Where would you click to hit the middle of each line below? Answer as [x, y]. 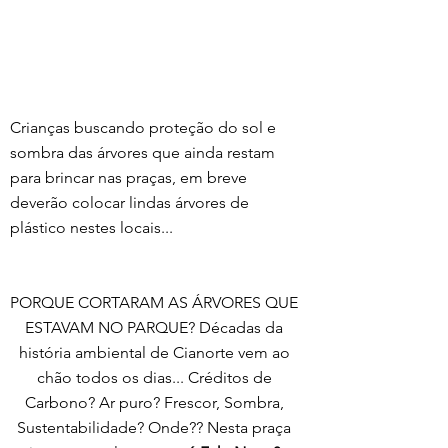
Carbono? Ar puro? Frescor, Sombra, [156, 403]
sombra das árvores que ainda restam [144, 153]
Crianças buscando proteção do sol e [145, 128]
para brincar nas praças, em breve [130, 178]
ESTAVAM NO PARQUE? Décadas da [156, 328]
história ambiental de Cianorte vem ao [156, 353]
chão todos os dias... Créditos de [156, 378]
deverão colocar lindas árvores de [131, 203]
